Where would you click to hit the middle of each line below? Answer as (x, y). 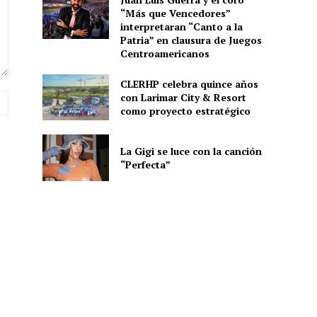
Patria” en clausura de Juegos (191, 40)
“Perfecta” (145, 164)
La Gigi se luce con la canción (191, 151)
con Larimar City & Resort (183, 97)
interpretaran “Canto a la (181, 26)
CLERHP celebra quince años (189, 83)
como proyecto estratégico (185, 110)
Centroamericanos (165, 53)
